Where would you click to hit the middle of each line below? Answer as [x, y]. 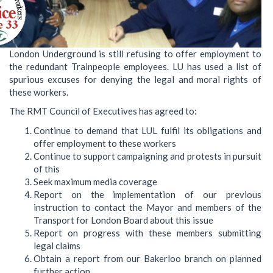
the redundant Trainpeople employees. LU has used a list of [135, 66]
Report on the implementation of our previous [147, 194]
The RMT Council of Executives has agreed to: [103, 111]
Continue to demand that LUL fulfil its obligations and [147, 130]
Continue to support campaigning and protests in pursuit [147, 156]
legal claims [57, 245]
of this [47, 168]
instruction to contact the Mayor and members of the [147, 207]
